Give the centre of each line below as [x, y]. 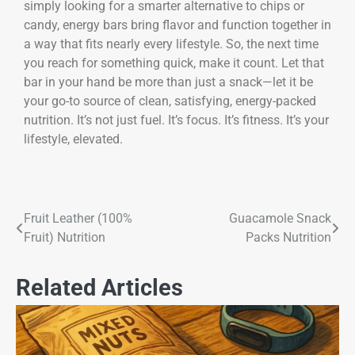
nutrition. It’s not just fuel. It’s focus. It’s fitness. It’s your [176, 120]
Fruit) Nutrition [65, 238]
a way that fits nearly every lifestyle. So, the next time [171, 44]
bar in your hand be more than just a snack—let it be [168, 82]
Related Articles [99, 288]
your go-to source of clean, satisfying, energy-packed [170, 101]
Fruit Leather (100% [78, 219]
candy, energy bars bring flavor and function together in [177, 25]
